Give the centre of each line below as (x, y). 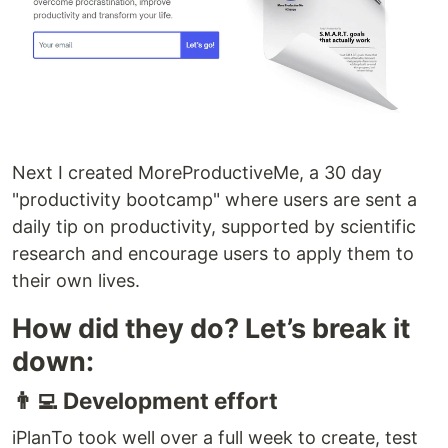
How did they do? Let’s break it (211, 329)
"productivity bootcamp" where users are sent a (214, 200)
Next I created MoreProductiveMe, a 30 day (197, 173)
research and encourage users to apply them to (213, 254)
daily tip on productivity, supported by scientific (214, 227)
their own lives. (76, 281)
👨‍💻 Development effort (145, 401)
